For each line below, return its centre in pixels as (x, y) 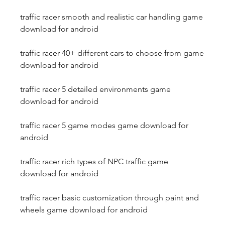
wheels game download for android (84, 210)
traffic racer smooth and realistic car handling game (111, 17)
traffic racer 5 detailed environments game (95, 89)
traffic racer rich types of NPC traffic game (94, 161)
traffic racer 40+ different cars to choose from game (112, 53)
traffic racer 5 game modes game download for (104, 125)
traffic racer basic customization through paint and (109, 198)
